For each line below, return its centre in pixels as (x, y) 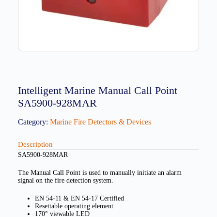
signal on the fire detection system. (65, 180)
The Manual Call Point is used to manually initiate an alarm (100, 172)
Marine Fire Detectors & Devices (100, 122)
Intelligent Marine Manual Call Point (97, 91)
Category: (33, 122)
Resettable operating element (74, 206)
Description (35, 144)
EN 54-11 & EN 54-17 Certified (79, 198)
